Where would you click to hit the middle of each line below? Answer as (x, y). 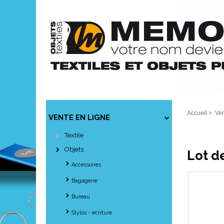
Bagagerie (84, 181)
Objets (74, 149)
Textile (74, 135)
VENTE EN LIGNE (79, 117)
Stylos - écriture (92, 213)
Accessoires (86, 165)
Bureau (81, 197)
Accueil (197, 113)
